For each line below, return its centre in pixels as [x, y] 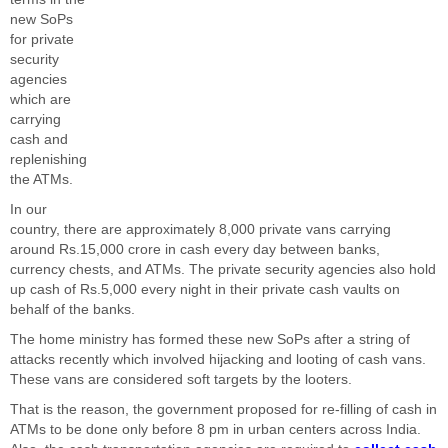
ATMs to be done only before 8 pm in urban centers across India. [215, 429]
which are [40, 99]
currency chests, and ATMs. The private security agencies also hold [223, 269]
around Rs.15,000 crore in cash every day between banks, [195, 249]
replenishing [48, 159]
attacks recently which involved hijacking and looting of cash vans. [218, 359]
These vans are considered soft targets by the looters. [181, 379]
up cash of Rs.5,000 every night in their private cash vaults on [205, 289]
